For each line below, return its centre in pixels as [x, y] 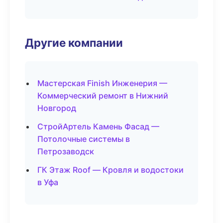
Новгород [57, 108]
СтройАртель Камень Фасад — [98, 126]
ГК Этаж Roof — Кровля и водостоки [111, 170]
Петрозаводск [66, 151]
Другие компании [74, 43]
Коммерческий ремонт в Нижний [103, 96]
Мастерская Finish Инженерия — [102, 83]
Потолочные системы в [84, 139]
